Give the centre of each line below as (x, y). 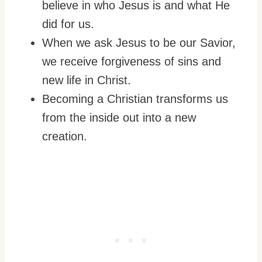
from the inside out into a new (119, 118)
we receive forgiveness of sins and (132, 61)
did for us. (68, 24)
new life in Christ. (87, 80)
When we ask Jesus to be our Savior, (139, 43)
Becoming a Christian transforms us (135, 99)
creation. (65, 136)
